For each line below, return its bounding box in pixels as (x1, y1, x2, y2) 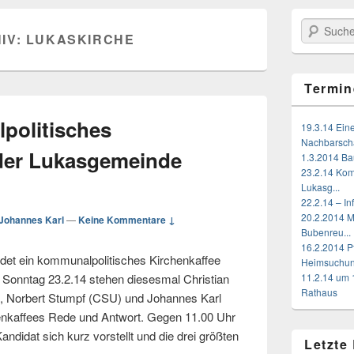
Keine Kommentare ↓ (78, 212, 176, 227)
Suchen (301, 19, 334, 33)
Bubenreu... (301, 225, 351, 239)
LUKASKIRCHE (25, 30, 135, 49)
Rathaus (301, 285, 337, 299)
